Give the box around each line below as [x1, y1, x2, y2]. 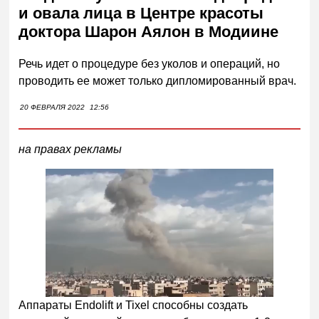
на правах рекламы [19, 142, 122, 155]
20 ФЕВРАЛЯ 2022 [20, 103, 85, 111]
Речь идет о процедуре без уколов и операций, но [19, 57, 281, 70]
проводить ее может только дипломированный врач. [19, 74, 297, 87]
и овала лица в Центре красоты [19, 4, 264, 23]
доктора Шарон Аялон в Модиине [19, 23, 279, 41]
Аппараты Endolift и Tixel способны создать [19, 299, 249, 312]
